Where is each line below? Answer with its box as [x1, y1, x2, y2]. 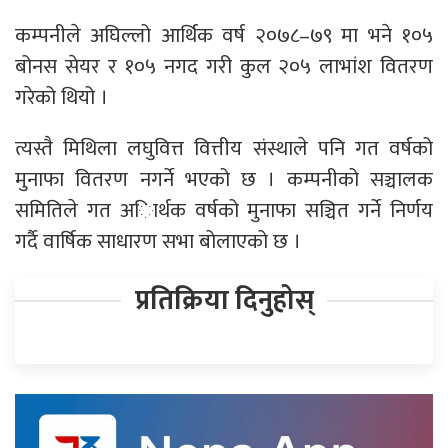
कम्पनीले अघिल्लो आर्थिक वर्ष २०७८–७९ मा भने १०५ [15, 17, 433, 53]
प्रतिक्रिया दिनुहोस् [134, 277, 314, 323]
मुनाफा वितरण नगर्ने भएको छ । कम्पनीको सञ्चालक [15, 161, 433, 197]
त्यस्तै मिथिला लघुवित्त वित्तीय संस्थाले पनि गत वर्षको [15, 130, 433, 166]
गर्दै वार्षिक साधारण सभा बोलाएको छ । [15, 223, 301, 259]
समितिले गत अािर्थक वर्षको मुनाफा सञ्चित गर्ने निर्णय [15, 192, 433, 228]
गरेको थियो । [15, 79, 108, 115]
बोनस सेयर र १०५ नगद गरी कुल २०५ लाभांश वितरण [15, 48, 433, 84]
